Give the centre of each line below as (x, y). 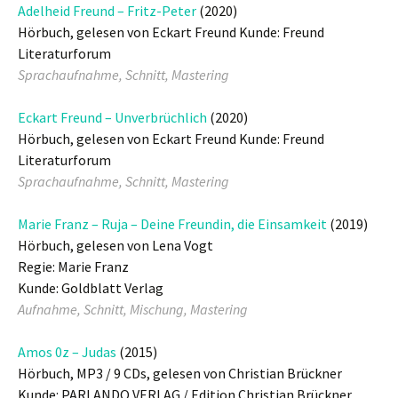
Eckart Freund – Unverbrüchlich (112, 117)
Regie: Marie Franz (73, 267)
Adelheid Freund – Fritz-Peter (107, 11)
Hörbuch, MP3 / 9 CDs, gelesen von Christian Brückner (180, 373)
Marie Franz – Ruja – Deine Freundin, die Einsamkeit (172, 224)
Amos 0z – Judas (67, 352)
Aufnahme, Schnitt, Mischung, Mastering (133, 309)
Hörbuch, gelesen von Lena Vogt (115, 245)
